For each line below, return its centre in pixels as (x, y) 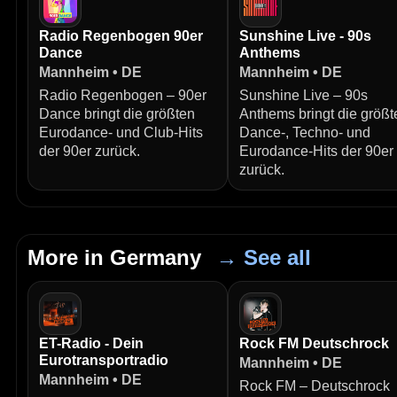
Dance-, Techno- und (305, 132)
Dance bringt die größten (117, 114)
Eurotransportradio (104, 360)
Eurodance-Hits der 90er (316, 151)
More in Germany (117, 257)
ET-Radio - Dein (91, 343)
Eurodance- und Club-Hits (121, 132)
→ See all (264, 257)
